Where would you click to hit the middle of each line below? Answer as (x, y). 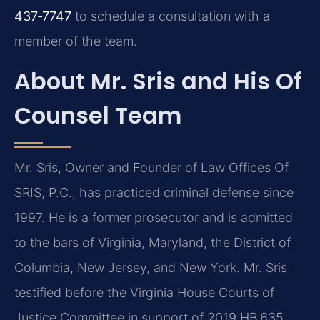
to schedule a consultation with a (171, 16)
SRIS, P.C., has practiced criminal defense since (154, 192)
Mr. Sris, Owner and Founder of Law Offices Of (151, 167)
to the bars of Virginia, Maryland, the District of (152, 242)
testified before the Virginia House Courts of (144, 292)
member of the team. (76, 41)
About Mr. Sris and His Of (158, 81)
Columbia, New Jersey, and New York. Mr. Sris (151, 267)
